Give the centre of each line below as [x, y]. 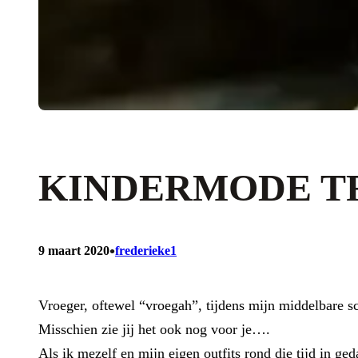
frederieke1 [146, 250]
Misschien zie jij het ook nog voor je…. [154, 329]
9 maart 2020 [74, 250]
